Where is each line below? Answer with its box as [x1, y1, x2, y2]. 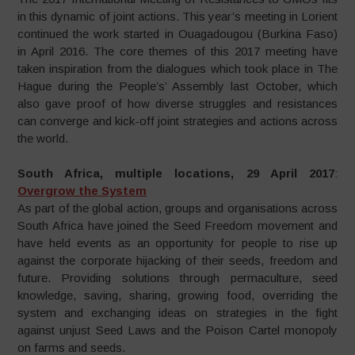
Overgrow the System [17, 184, 147, 198]
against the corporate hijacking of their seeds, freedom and [17, 254, 338, 268]
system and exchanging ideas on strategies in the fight [17, 306, 338, 320]
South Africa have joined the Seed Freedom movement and [17, 219, 338, 233]
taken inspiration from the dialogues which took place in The [17, 61, 338, 75]
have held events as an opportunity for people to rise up [17, 236, 338, 250]
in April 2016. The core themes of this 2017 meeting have [17, 44, 338, 58]
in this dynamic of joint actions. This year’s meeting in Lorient [17, 9, 338, 23]
